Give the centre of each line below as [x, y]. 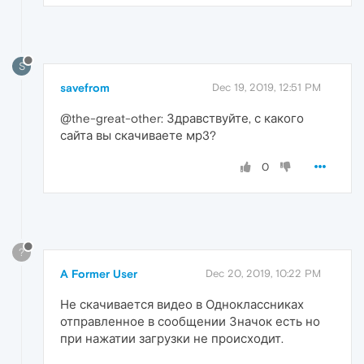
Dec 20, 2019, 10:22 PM [263, 273]
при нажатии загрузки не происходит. [172, 338]
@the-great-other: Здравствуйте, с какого [182, 119]
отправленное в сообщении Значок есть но [190, 321]
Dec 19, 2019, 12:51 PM [266, 88]
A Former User [99, 273]
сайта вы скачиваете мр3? [138, 136]
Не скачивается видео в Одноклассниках [182, 304]
